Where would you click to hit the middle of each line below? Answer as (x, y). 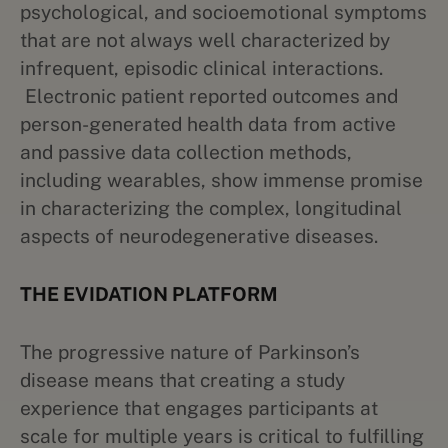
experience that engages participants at (199, 408)
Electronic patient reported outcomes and (209, 96)
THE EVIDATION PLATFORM (149, 294)
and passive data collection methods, (186, 152)
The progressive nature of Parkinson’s (190, 352)
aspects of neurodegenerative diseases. (199, 236)
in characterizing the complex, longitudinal (211, 208)
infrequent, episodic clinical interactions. (201, 68)
